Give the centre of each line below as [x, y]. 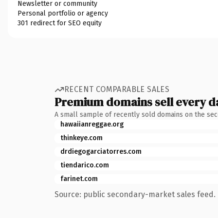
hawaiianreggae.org [92, 124]
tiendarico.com [85, 165]
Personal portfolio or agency [63, 13]
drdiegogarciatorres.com [101, 151]
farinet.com [79, 179]
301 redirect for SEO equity [60, 23]
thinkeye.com [82, 138]
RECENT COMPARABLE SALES [117, 89]
